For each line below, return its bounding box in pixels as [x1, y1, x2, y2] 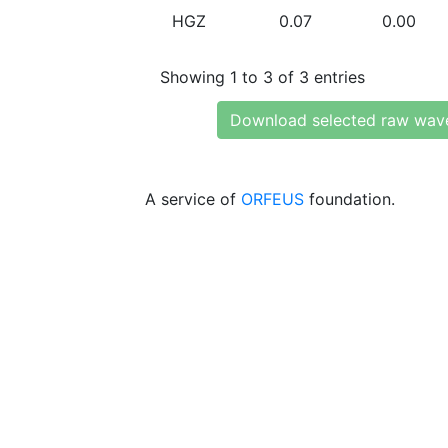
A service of [145, 189, 241, 209]
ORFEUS [241, 189, 304, 209]
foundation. [304, 189, 395, 209]
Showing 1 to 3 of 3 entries [160, 66, 365, 87]
